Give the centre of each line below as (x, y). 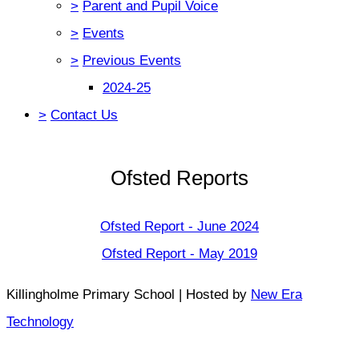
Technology (40, 321)
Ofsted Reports (179, 177)
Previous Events (132, 60)
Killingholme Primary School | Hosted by (129, 294)
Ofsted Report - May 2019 (179, 253)
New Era (276, 294)
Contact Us (84, 115)
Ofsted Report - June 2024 (179, 226)
